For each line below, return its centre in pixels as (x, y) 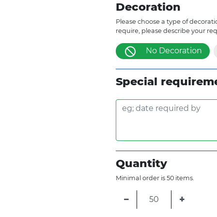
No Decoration (174, 51)
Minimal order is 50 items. (155, 178)
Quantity (141, 163)
